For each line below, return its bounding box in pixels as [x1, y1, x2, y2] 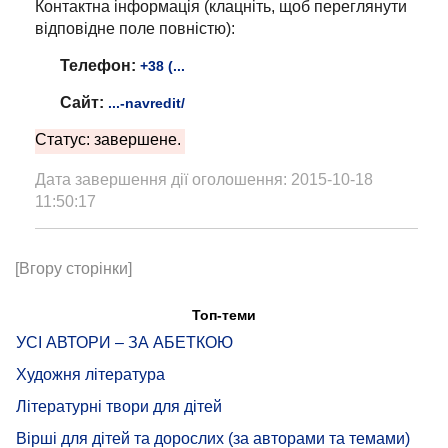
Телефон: [60, 57, 136, 75]
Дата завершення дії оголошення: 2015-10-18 [35, 171, 373, 189]
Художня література [16, 366, 165, 384]
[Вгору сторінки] [15, 260, 132, 278]
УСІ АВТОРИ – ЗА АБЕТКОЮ [16, 334, 233, 352]
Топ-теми [192, 307, 256, 324]
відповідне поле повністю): [35, 20, 235, 38]
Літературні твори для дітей [16, 398, 222, 416]
